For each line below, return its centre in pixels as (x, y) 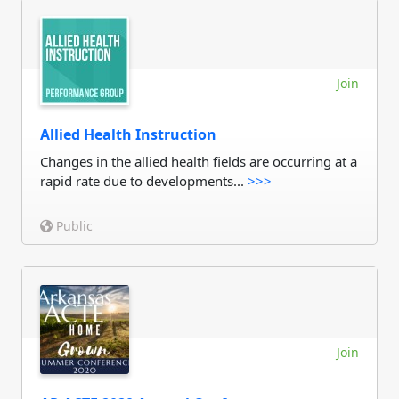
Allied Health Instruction (128, 134)
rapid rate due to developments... (144, 181)
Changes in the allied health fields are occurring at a (199, 161)
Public (73, 226)
